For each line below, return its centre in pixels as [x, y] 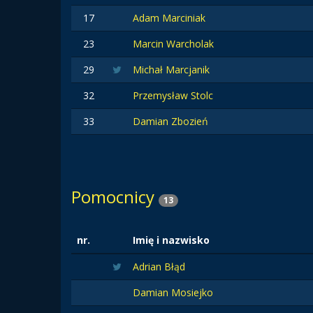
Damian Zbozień [170, 121]
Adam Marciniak [169, 18]
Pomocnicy [115, 197]
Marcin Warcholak [173, 44]
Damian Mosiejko [173, 292]
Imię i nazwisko [171, 240]
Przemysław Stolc [173, 95]
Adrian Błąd [159, 267]
